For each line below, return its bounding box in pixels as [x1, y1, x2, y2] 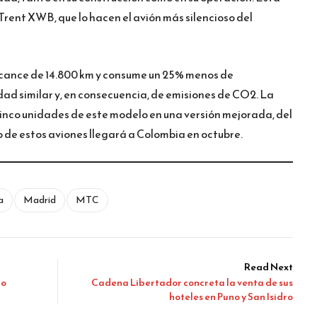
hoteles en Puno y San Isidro [169, 289, 293, 304]
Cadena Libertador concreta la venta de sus [91, 275, 293, 290]
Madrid [23, 192, 56, 207]
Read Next [244, 259, 293, 275]
